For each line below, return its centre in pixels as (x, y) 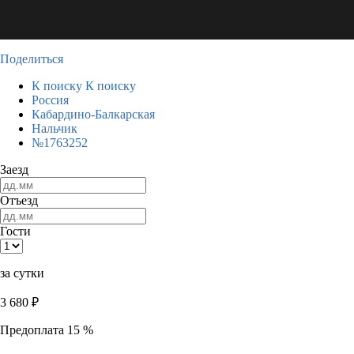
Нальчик (55, 128)
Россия (50, 100)
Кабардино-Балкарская (93, 114)
